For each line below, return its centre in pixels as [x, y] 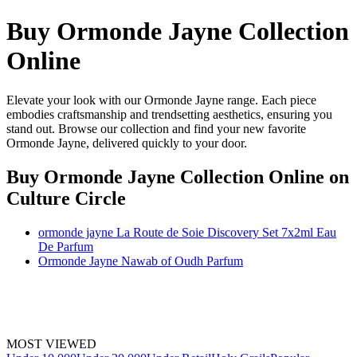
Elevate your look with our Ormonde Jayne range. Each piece [161, 100]
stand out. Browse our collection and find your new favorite [156, 128]
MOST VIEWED [51, 343]
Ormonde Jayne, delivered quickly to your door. [127, 143]
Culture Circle [66, 198]
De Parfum [66, 246]
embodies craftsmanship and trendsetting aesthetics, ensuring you [169, 114]
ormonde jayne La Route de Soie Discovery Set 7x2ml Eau [187, 232]
